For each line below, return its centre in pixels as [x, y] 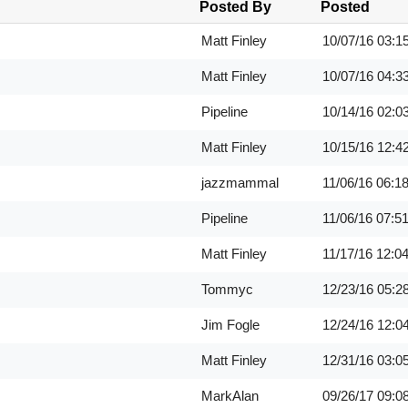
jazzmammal [240, 183]
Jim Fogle [230, 325]
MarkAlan [229, 396]
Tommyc [227, 289]
